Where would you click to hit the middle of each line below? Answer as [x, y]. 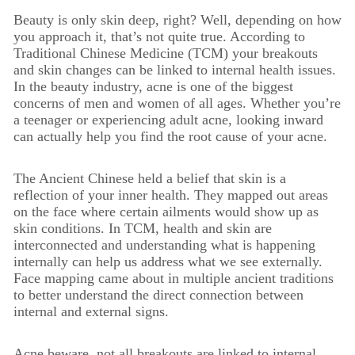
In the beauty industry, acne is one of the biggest [153, 86]
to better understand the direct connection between [158, 295]
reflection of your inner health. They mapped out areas [171, 195]
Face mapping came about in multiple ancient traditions [174, 278]
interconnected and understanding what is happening [164, 245]
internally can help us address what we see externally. [168, 261]
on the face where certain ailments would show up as [166, 212]
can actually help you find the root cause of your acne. [170, 136]
